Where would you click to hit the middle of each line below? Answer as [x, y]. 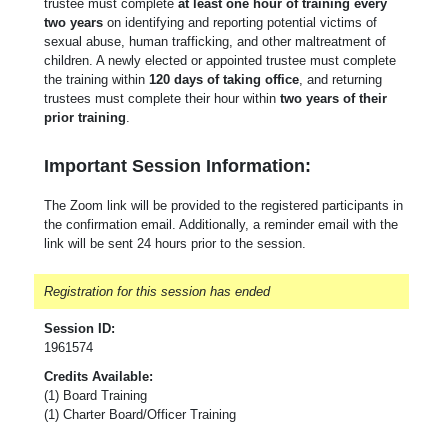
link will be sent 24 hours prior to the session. [175, 243]
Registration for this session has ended [157, 291]
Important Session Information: [177, 165]
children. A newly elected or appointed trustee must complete [220, 60]
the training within [96, 79]
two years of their [333, 98]
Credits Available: [98, 376]
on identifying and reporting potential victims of [240, 22]
